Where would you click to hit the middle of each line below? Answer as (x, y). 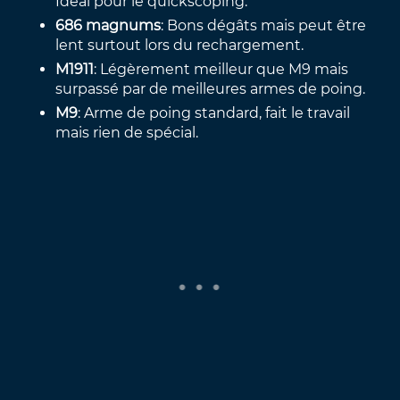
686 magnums (108, 25)
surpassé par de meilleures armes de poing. (211, 88)
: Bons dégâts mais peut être (264, 25)
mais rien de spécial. (127, 132)
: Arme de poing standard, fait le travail (214, 112)
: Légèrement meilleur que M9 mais (221, 69)
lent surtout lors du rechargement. (180, 45)
